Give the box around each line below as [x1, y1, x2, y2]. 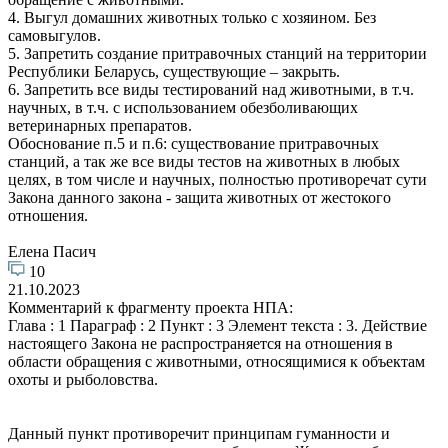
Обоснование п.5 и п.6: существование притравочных [8, 134, 379, 152]
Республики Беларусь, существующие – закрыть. [8, 62, 340, 80]
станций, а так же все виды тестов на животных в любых [8, 152, 400, 170]
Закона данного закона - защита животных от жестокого [8, 188, 391, 206]
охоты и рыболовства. [8, 370, 158, 388]
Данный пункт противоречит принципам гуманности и [8, 424, 390, 442]
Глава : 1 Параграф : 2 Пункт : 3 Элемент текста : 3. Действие [8, 316, 427, 334]
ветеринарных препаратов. [8, 116, 192, 134]
